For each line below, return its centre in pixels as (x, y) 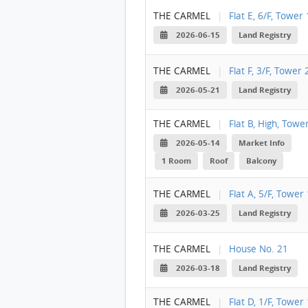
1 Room (176, 161)
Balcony (262, 161)
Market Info (262, 143)
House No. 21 (258, 249)
